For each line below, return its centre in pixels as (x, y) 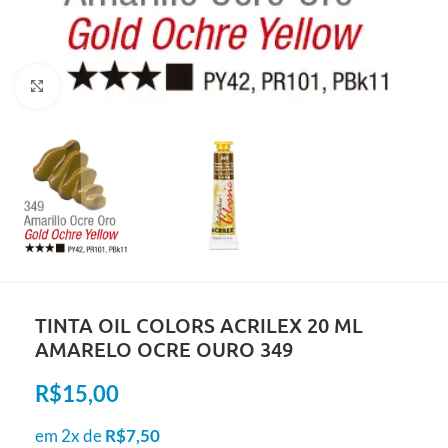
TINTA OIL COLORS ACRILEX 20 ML (199, 325)
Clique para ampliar (125, 86)
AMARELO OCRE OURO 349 (164, 349)
